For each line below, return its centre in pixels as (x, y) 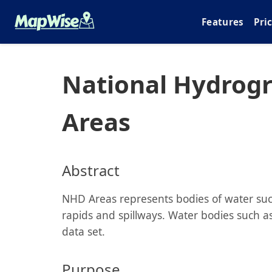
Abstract (91, 170)
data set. (83, 231)
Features (223, 22)
